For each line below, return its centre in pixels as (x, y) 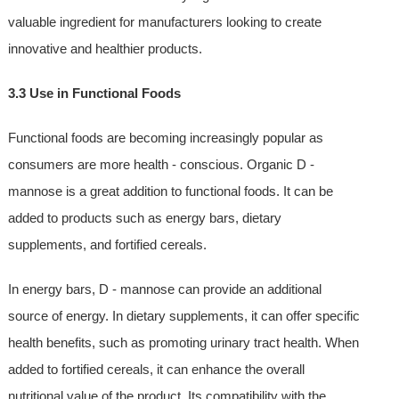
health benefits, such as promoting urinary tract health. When (183, 343)
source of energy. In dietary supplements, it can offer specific (183, 316)
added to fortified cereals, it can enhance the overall (156, 370)
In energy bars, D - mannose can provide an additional (164, 289)
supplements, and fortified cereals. (107, 245)
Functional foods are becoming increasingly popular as (165, 138)
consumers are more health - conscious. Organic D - (161, 165)
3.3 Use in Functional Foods (94, 94)
